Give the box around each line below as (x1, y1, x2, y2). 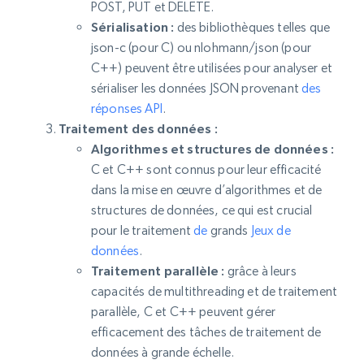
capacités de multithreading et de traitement (91, 284, 338, 299)
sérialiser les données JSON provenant (91, 80, 302, 96)
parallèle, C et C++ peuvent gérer (91, 304, 276, 319)
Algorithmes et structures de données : (91, 141, 335, 156)
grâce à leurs (224, 263, 297, 279)
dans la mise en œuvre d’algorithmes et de (91, 182, 323, 197)
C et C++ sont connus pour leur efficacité (91, 162, 322, 177)
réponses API (91, 101, 162, 116)
